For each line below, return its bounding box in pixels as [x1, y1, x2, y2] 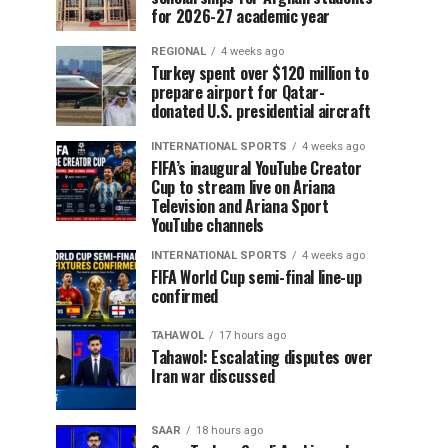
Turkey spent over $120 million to [151, 61, 369, 85]
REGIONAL [151, 45, 206, 58]
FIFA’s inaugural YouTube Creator [151, 156, 362, 180]
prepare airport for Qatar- [151, 80, 325, 104]
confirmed [151, 284, 219, 308]
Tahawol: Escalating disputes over [151, 345, 373, 369]
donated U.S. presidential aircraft [151, 99, 372, 123]
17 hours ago [219, 329, 286, 342]
